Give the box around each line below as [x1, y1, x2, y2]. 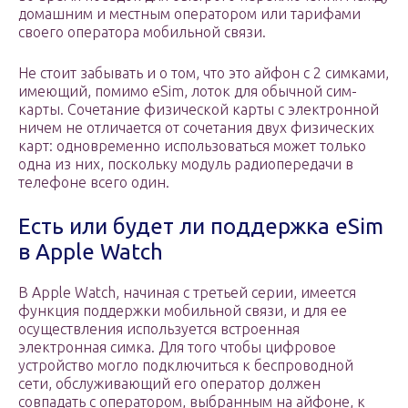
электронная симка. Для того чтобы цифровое [18, 339, 336, 356]
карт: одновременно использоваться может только [18, 138, 366, 155]
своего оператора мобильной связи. [18, 24, 266, 41]
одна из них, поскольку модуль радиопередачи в [18, 156, 353, 173]
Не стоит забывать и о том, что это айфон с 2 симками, [18, 65, 389, 82]
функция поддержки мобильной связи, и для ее [18, 302, 347, 320]
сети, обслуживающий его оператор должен [18, 375, 321, 393]
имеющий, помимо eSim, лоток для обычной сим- [18, 83, 357, 100]
